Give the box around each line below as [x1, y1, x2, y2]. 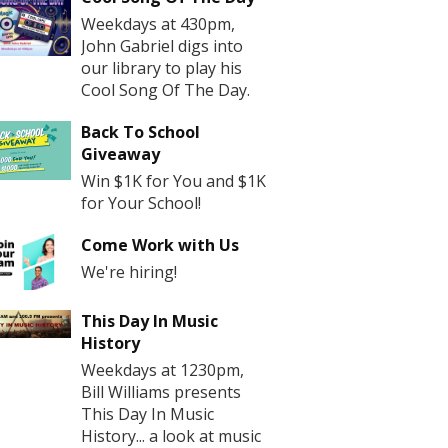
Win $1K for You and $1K [81, 169, 266, 192]
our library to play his [81, 56, 242, 79]
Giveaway [81, 142, 160, 165]
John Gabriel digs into [81, 34, 243, 57]
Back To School [81, 120, 200, 143]
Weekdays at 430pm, [81, 12, 235, 35]
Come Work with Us [81, 233, 239, 256]
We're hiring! [81, 260, 177, 283]
